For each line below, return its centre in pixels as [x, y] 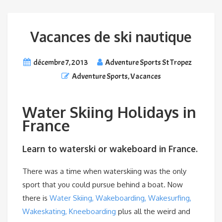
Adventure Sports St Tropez [148, 62]
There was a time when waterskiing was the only [104, 171]
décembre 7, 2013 [60, 62]
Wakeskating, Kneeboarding [69, 211]
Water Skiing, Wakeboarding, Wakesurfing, [120, 198]
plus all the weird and [153, 211]
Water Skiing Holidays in [109, 112]
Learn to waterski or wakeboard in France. [110, 149]
